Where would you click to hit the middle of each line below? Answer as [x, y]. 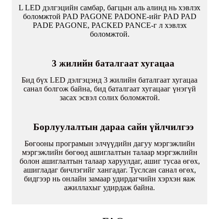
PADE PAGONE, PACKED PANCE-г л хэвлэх [109, 25]
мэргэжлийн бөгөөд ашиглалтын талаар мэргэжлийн [109, 152]
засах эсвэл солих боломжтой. [109, 97]
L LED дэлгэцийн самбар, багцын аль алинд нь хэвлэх [109, 7]
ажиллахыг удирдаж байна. [109, 187]
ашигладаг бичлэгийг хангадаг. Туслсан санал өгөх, [109, 170]
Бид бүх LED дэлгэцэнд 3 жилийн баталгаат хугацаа [109, 80]
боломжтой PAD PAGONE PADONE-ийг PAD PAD [109, 16]
